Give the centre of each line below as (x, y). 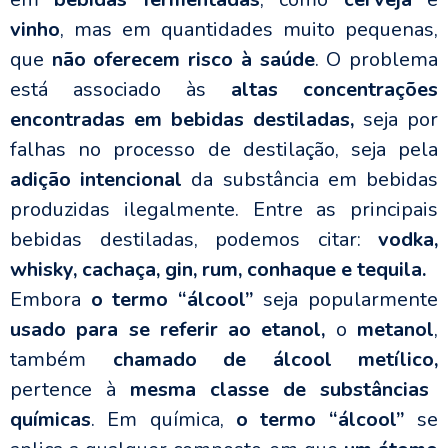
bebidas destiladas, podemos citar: (194, 240)
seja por (396, 120)
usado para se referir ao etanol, (168, 330)
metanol (396, 330)
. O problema (376, 60)
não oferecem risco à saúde (183, 60)
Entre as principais (345, 210)
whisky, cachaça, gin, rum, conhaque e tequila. (218, 270)
